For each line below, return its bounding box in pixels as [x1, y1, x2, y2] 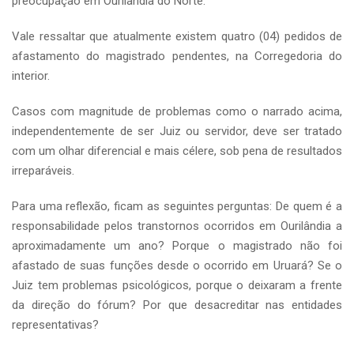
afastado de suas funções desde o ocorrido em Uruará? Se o [12, 258, 342, 273]
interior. [12, 69, 50, 83]
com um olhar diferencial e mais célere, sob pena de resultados [12, 144, 342, 158]
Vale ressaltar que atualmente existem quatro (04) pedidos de [12, 29, 342, 43]
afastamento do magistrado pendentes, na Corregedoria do [12, 49, 342, 63]
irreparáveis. [12, 164, 74, 178]
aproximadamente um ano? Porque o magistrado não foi [12, 239, 342, 253]
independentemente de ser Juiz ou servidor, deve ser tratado [12, 124, 342, 138]
